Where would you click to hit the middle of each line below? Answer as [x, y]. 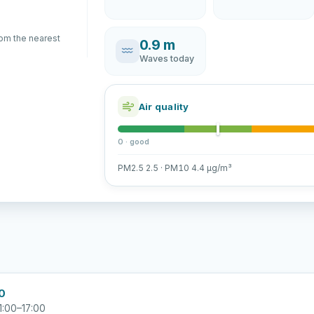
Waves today [166, 59]
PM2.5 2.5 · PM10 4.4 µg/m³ [175, 168]
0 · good [133, 142]
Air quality [164, 106]
